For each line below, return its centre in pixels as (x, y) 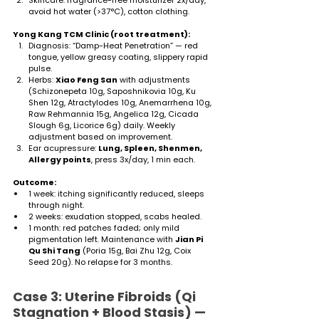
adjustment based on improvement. (100, 136)
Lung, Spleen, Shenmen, (151, 148)
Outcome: (35, 182)
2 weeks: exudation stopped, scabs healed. (115, 216)
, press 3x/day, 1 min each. (143, 159)
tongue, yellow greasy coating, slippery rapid (119, 57)
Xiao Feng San (87, 79)
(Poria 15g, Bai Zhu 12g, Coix (137, 250)
